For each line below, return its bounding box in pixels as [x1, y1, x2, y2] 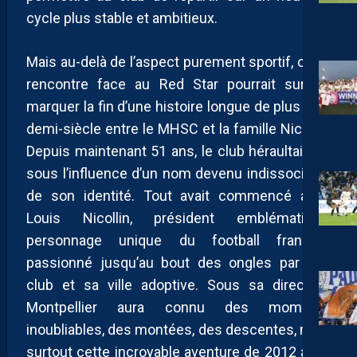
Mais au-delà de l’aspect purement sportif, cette [26, 53, 331, 70]
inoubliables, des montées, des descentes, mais [26, 320, 331, 338]
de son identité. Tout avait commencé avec [26, 186, 331, 204]
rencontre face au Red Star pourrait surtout [26, 75, 331, 92]
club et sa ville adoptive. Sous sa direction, [26, 276, 331, 293]
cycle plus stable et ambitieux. [26, 9, 218, 26]
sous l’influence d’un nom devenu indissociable [26, 164, 331, 182]
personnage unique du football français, [26, 231, 331, 249]
